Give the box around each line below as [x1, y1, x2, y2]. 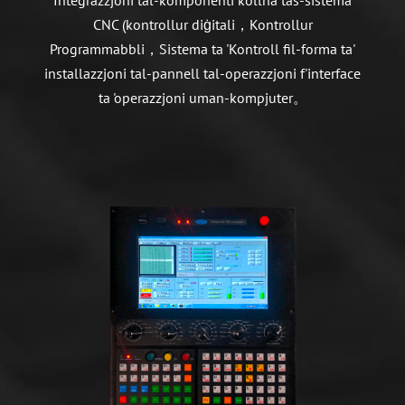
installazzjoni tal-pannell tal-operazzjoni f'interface [44, 63, 361, 82]
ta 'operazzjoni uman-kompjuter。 [98, 88, 307, 107]
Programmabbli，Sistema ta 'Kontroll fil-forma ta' [50, 39, 355, 58]
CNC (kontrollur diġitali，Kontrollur [92, 14, 313, 33]
